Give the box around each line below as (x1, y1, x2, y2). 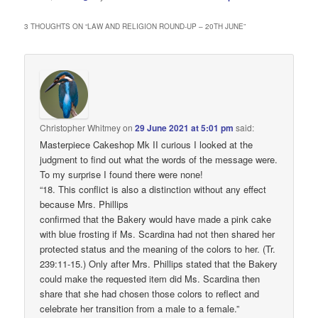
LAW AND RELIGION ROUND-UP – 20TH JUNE (87, 21, 244, 32)
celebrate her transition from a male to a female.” (40, 301, 240, 315)
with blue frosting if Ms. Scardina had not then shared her (40, 226, 275, 241)
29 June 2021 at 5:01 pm (135, 121, 234, 134)
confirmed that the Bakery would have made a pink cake (40, 212, 272, 226)
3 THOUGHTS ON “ (24, 21, 88, 32)
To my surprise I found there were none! (40, 167, 204, 181)
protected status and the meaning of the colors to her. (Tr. (40, 241, 276, 256)
